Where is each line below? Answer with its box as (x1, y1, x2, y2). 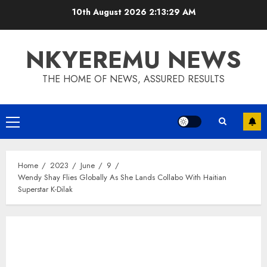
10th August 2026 (72, 5, 149, 18)
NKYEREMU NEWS (26, 42, 241, 77)
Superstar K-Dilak (18, 184, 73, 195)
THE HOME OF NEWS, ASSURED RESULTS (42, 72, 225, 86)
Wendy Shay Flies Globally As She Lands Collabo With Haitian (18, 172, 226, 183)
